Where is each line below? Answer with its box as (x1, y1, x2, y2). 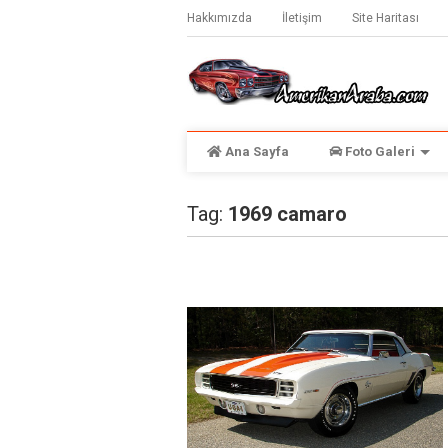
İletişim (281, 11, 322, 25)
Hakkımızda (186, 11, 252, 25)
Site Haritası (351, 11, 419, 25)
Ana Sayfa (224, 144, 289, 159)
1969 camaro (227, 202, 347, 226)
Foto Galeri (344, 144, 415, 159)
